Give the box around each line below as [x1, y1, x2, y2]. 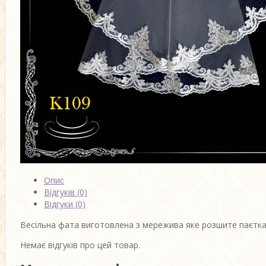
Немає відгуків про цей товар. [20, 239, 140, 251]
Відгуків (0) [44, 186, 87, 198]
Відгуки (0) [44, 198, 85, 210]
